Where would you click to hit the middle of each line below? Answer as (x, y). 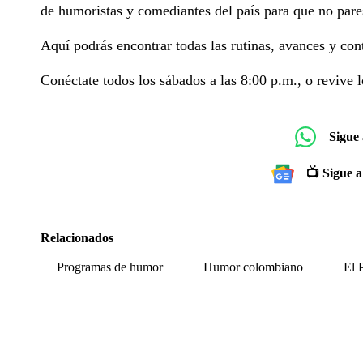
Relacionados (77, 237)
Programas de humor (110, 267)
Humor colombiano (253, 267)
